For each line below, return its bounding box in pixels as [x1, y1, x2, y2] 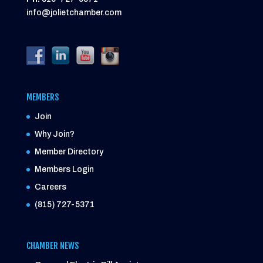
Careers [34, 183, 66, 192]
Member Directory [34, 147, 103, 157]
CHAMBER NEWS [26, 240, 79, 252]
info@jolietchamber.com [26, 8, 122, 17]
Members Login [34, 165, 94, 174]
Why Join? [34, 130, 75, 139]
